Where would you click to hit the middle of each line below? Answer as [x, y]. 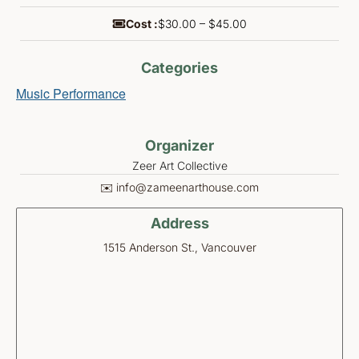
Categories [179, 68]
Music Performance [71, 94]
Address [179, 223]
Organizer [179, 146]
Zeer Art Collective [179, 166]
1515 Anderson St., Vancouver [179, 247]
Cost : [141, 24]
